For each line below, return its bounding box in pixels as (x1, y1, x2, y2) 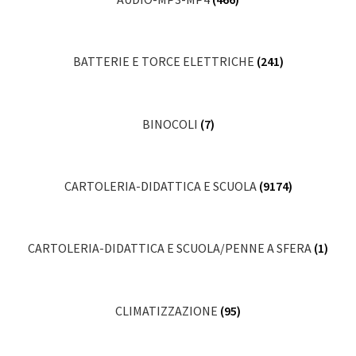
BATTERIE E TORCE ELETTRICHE (72, 53, 257, 70)
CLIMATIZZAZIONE (115, 302, 220, 319)
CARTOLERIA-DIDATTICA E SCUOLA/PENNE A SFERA (28, 240, 314, 257)
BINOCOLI (141, 115, 200, 132)
